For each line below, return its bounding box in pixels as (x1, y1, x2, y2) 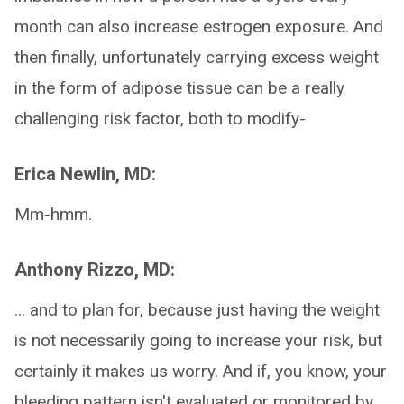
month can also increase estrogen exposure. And (14, 16, 383, 37)
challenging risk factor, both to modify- (14, 108, 306, 129)
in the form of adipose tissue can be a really (14, 78, 344, 98)
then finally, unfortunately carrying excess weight (14, 47, 379, 68)
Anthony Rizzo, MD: (14, 259, 175, 280)
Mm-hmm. (14, 204, 92, 225)
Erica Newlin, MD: (14, 163, 156, 185)
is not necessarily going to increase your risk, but (14, 330, 382, 351)
